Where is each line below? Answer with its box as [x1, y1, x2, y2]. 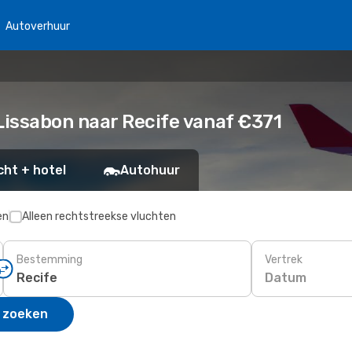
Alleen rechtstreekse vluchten [22, 210, 176, 223]
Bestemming [16, 252, 82, 266]
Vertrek [265, 252, 302, 266]
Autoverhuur [5, 19, 70, 33]
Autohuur [120, 163, 180, 178]
